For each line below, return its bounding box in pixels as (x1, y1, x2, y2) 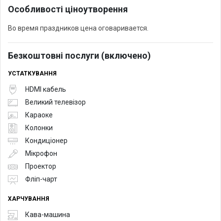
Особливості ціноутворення (8, 3, 128, 14)
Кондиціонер (25, 137, 68, 145)
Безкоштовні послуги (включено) (8, 50, 151, 61)
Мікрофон (25, 149, 57, 158)
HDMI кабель (25, 85, 66, 94)
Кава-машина (25, 211, 70, 219)
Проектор (25, 162, 56, 171)
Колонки (25, 124, 53, 132)
